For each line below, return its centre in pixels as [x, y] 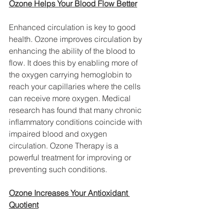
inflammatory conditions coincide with [76, 122]
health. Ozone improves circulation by [76, 39]
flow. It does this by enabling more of [74, 62]
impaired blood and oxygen [59, 133]
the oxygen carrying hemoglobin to [71, 74]
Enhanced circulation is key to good [73, 27]
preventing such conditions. [58, 169]
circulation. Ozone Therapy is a [65, 145]
